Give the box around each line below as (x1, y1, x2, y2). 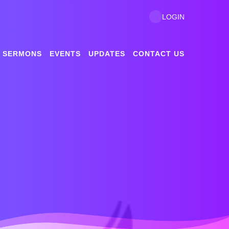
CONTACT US (133, 50, 185, 58)
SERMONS (3, 50, 42, 58)
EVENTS (50, 50, 81, 58)
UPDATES (88, 50, 125, 58)
